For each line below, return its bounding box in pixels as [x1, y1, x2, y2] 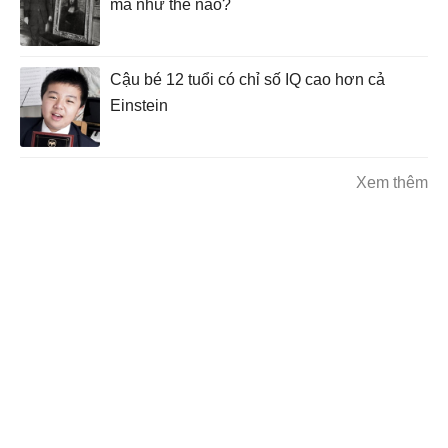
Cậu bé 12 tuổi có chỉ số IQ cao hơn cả [110, 71, 385, 89]
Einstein [110, 97, 168, 115]
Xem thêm [356, 174, 428, 192]
